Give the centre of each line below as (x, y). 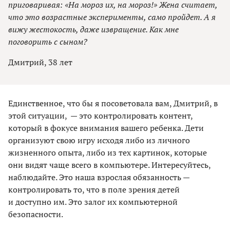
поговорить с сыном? (48, 42)
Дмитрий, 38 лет (40, 62)
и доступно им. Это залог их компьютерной (93, 202)
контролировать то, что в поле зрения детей (94, 190)
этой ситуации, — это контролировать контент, (100, 116)
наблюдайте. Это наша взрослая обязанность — (99, 177)
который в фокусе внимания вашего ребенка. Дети (106, 128)
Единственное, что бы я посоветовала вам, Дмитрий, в (113, 103)
